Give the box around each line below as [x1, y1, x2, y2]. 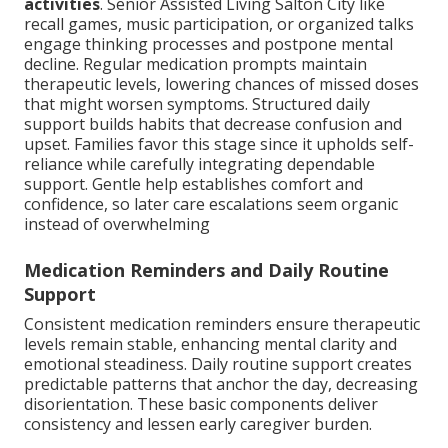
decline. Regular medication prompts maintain [24, 53, 367, 76]
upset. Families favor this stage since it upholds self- [24, 133, 414, 156]
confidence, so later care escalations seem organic [24, 193, 398, 216]
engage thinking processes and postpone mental [24, 33, 393, 56]
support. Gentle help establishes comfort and [24, 173, 363, 196]
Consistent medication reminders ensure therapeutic [24, 313, 420, 336]
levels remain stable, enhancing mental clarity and [24, 333, 397, 356]
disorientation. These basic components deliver [24, 393, 378, 416]
